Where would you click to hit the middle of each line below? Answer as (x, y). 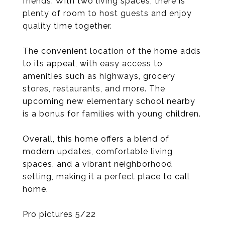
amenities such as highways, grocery (99, 76)
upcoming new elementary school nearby (109, 101)
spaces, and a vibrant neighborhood (97, 164)
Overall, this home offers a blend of (96, 139)
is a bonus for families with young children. (112, 114)
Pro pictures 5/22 (59, 214)
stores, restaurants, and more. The (94, 89)
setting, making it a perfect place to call (106, 177)
